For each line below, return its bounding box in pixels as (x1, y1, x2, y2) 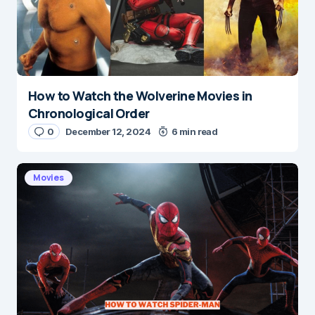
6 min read (171, 126, 218, 137)
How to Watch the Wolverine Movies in (28, 87, 252, 104)
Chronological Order (28, 105, 150, 122)
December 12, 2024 (65, 126, 151, 137)
